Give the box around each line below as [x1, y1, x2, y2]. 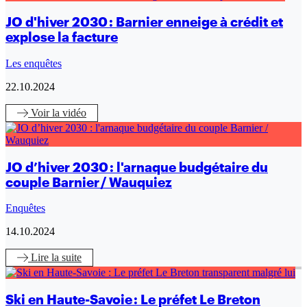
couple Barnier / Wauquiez [5, 174, 172, 190]
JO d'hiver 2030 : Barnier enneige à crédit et [5, 14, 283, 30]
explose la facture [5, 29, 118, 45]
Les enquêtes [5, 57, 62, 69]
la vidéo [52, 106, 86, 119]
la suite [51, 251, 82, 264]
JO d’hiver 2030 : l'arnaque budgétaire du [5, 159, 268, 175]
